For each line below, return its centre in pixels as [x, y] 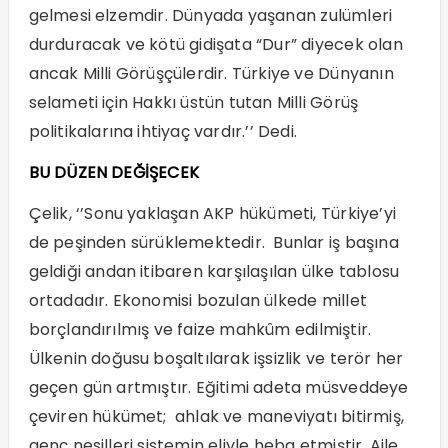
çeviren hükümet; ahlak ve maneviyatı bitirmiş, [218, 417]
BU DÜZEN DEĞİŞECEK [114, 173]
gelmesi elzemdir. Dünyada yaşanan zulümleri [210, 16]
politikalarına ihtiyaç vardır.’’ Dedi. [163, 132]
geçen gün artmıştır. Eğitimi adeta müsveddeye [218, 388]
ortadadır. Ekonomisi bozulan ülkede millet [197, 301]
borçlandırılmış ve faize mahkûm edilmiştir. [200, 330]
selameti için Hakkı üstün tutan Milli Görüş [193, 103]
